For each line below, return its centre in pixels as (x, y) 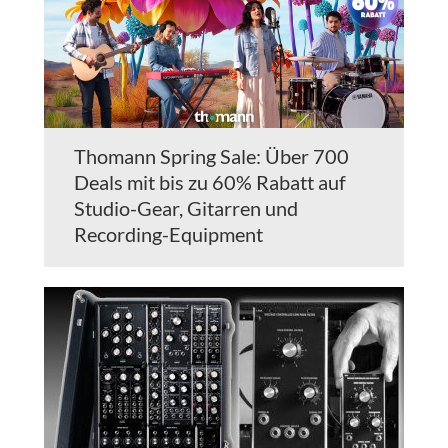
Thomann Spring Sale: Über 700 (211, 156)
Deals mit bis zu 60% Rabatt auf (210, 182)
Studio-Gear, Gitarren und (186, 208)
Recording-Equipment (168, 234)
